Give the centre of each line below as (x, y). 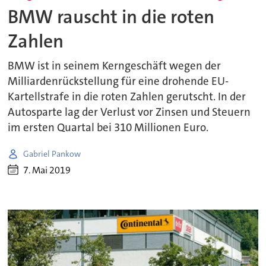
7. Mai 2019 (47, 170)
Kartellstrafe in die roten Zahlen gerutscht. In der (127, 97)
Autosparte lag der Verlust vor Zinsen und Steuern (129, 113)
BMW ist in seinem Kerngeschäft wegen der (115, 66)
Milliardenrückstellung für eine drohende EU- (118, 82)
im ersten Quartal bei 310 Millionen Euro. (108, 128)
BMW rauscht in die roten (111, 17)
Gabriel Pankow (52, 153)
